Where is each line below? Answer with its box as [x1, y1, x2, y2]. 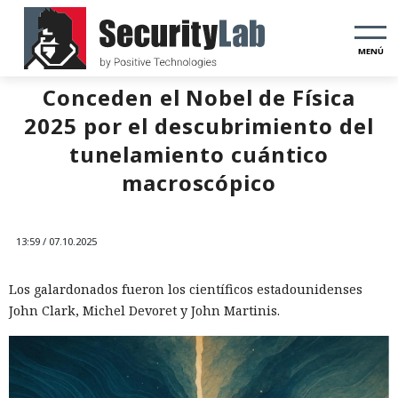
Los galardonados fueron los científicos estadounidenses [9, 281, 362, 298]
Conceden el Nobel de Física [43, 83, 355, 112]
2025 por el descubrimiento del [24, 111, 374, 140]
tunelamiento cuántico [68, 139, 330, 169]
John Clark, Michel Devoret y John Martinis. [9, 302, 280, 319]
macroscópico [121, 168, 277, 197]
